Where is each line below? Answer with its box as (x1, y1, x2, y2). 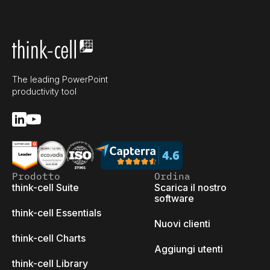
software (154, 192, 194, 204)
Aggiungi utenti (154, 243, 223, 255)
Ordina (154, 170, 190, 182)
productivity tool (12, 86, 77, 96)
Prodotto (12, 170, 60, 182)
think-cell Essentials (12, 207, 101, 219)
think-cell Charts (12, 232, 86, 244)
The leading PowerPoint (12, 74, 108, 84)
